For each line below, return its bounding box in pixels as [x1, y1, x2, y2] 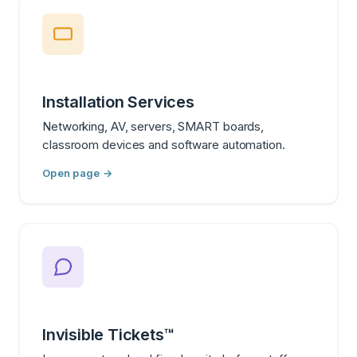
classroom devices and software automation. [42, 136, 285, 152]
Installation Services [42, 92, 194, 112]
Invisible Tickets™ [42, 324, 175, 344]
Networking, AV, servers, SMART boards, [42, 118, 265, 134]
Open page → [42, 166, 112, 179]
